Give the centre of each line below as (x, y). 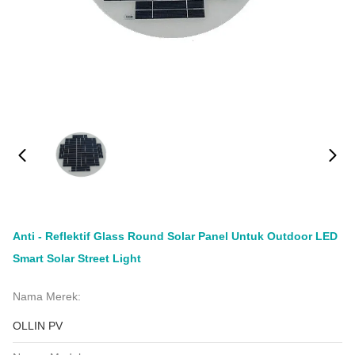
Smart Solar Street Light (77, 258)
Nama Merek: (47, 296)
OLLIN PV (38, 326)
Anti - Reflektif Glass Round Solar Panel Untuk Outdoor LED (175, 236)
